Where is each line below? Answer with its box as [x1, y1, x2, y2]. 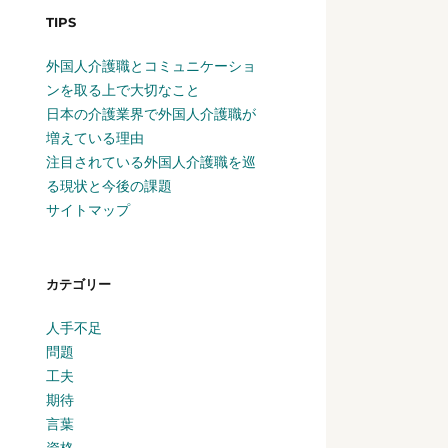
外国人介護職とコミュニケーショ [46, 56, 256, 75]
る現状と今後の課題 [46, 176, 172, 195]
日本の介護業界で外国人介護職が [46, 104, 256, 123]
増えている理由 [46, 128, 144, 147]
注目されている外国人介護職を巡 [46, 152, 256, 171]
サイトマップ [46, 200, 130, 219]
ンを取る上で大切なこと [46, 80, 200, 99]
